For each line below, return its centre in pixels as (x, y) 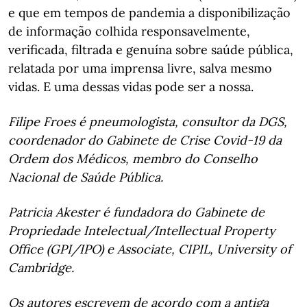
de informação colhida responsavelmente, (129, 31)
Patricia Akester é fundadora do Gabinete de (136, 212)
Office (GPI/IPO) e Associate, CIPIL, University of (150, 249)
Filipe (24, 122)
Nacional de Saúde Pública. (86, 177)
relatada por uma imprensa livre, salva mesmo (140, 68)
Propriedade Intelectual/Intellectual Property (142, 231)
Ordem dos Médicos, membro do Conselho (133, 159)
